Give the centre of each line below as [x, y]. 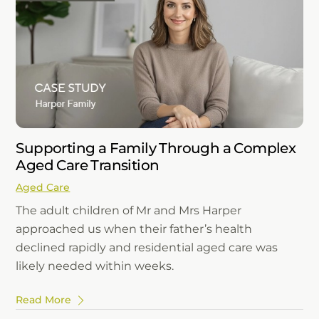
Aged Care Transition [88, 165]
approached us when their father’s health [134, 229]
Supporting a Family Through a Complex [156, 148]
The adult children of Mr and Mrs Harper [129, 211]
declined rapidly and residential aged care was [147, 248]
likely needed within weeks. [95, 266]
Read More [44, 299]
